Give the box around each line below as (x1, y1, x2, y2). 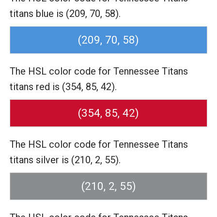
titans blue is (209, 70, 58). (10, 8, 121, 19)
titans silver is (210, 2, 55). (10, 154, 121, 166)
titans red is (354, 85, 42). (10, 81, 117, 93)
